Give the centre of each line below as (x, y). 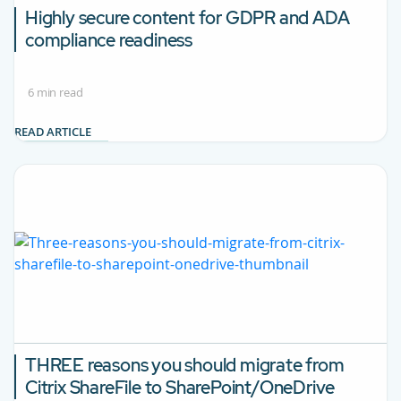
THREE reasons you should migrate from (185, 365)
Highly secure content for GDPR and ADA (188, 17)
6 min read (55, 92)
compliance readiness (109, 40)
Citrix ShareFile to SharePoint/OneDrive (180, 387)
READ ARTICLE (54, 131)
